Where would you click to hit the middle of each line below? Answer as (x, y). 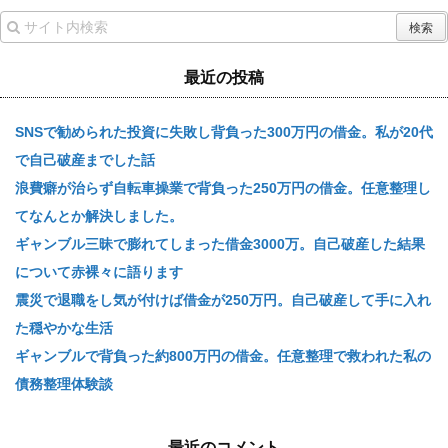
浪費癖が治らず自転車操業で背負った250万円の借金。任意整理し (223, 188)
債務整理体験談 (64, 384)
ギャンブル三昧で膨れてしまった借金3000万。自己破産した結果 (220, 244)
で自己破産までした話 (85, 160)
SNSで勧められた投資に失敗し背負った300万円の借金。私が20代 (224, 132)
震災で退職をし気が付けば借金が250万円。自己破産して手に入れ (223, 300)
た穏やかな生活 (64, 328)
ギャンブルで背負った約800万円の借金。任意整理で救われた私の (223, 356)
